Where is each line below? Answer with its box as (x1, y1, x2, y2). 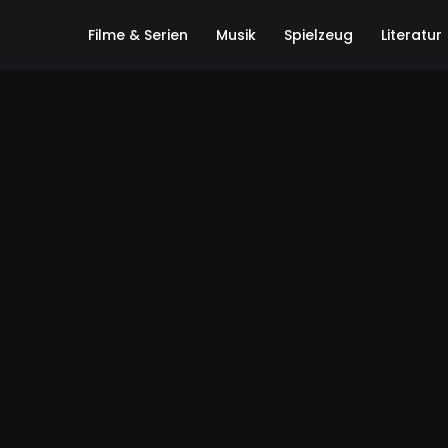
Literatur (381, 25, 442, 45)
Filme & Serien (88, 25, 188, 45)
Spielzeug (284, 25, 353, 45)
